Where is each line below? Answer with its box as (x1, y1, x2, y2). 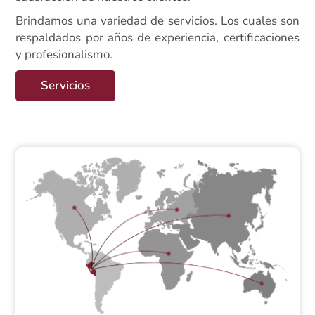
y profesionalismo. (15, 46, 113, 63)
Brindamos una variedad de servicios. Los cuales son (15, 13, 300, 30)
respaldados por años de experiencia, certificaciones (15, 30, 300, 46)
